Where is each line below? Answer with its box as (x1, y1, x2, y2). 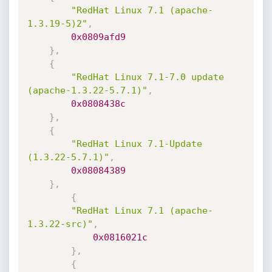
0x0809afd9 (70, 32, 126, 42)
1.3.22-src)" (27, 219, 93, 229)
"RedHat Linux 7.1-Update (70, 138, 202, 149)
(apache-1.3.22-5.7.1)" (27, 85, 148, 96)
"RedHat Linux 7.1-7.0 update (70, 72, 224, 83)
